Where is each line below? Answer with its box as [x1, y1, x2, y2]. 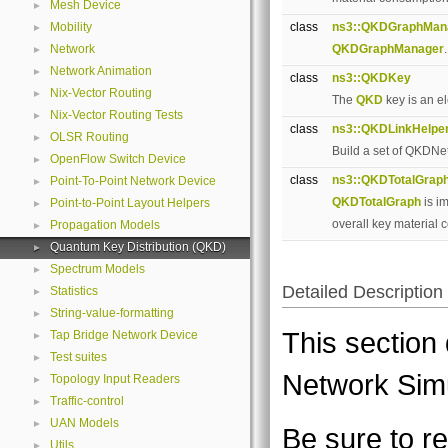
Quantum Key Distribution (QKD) [50, 240, 226, 254]
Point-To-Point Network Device [50, 174, 216, 188]
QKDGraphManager [332, 42, 444, 56]
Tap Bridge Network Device [50, 328, 198, 342]
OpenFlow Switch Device [50, 152, 186, 166]
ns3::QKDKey [332, 71, 411, 85]
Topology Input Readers [50, 372, 180, 386]
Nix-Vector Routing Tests [50, 108, 183, 122]
